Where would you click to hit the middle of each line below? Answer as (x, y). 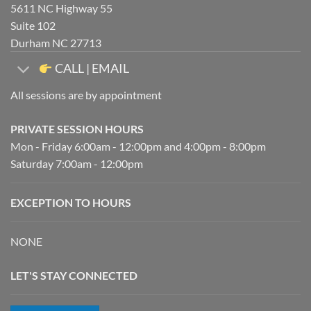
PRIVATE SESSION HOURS (77, 129)
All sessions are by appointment (86, 95)
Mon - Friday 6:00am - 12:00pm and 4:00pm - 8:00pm (138, 146)
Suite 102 (33, 25)
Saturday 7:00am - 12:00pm (77, 164)
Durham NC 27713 (56, 42)
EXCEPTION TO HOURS (71, 203)
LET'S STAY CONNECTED (74, 276)
